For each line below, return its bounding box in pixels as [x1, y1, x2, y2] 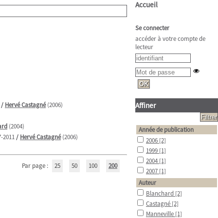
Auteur [139, 179, 156, 187]
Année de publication [139, 126, 194, 134]
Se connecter [135, 24, 169, 32]
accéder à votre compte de [135, 35, 205, 43]
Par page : [22, 162, 50, 170]
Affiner [135, 101, 156, 110]
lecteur [135, 43, 153, 51]
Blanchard [146, 189, 175, 198]
